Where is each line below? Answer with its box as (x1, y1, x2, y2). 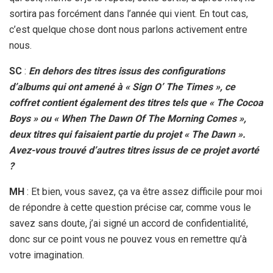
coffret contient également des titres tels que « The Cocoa (9, 97, 263, 109)
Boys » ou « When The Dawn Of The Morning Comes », (9, 113, 246, 125)
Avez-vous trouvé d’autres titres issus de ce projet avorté (9, 144, 259, 157)
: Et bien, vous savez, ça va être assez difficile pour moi (24, 186, 262, 198)
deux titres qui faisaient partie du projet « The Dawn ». (9, 129, 246, 141)
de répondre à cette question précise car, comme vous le (9, 202, 251, 214)
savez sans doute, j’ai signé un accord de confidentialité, (9, 218, 248, 230)
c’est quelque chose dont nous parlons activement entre (9, 24, 247, 36)
